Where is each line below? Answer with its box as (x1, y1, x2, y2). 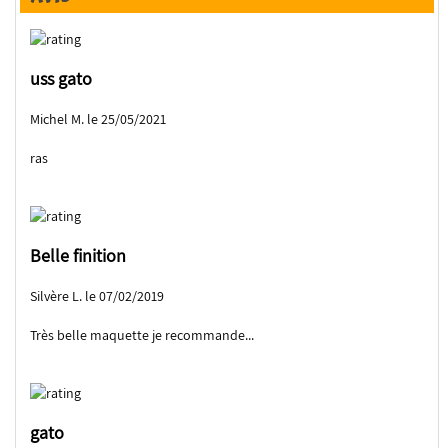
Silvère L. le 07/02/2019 (30, 287, 165, 306)
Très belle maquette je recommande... (30, 326, 255, 345)
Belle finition (30, 244, 127, 268)
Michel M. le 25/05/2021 (30, 110, 167, 129)
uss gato (30, 67, 93, 91)
